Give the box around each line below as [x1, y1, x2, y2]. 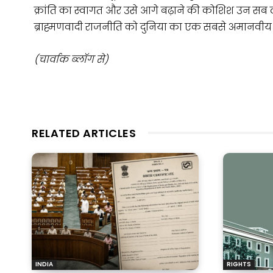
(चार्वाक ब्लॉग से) [34, 52, 108, 66]
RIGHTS [227, 259, 251, 269]
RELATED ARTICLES [32, 125, 136, 141]
